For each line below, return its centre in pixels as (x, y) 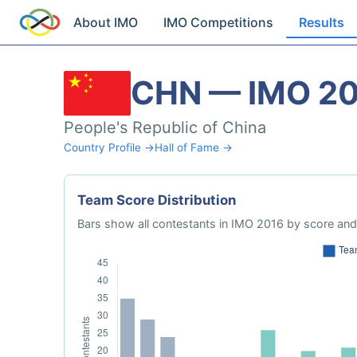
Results (322, 22)
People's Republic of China (165, 127)
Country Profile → (109, 147)
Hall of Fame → (194, 147)
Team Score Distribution (157, 200)
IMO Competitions (219, 22)
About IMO (106, 22)
